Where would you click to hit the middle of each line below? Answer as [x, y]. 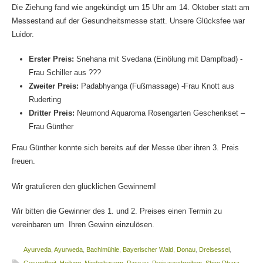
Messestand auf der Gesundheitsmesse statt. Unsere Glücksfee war [128, 21]
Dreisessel [214, 249]
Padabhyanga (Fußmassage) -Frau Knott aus [157, 86]
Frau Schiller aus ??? [65, 73]
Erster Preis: [52, 59]
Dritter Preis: [52, 113]
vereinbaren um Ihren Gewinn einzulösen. [83, 225]
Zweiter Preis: [54, 86]
